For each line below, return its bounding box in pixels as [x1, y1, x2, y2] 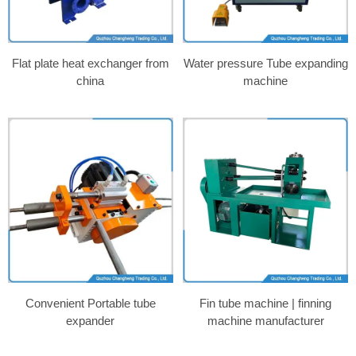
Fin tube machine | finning [199, 296, 332, 310]
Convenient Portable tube [25, 296, 156, 310]
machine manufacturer [207, 313, 324, 327]
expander [66, 313, 115, 327]
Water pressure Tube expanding [183, 56, 348, 71]
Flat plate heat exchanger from [11, 56, 169, 71]
